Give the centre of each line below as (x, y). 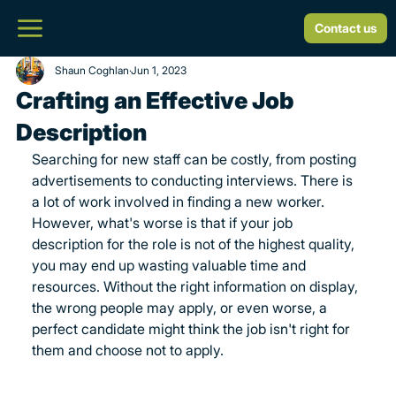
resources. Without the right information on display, (197, 286)
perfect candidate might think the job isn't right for (193, 329)
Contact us (346, 28)
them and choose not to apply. (128, 350)
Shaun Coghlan (92, 70)
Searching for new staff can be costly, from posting (196, 159)
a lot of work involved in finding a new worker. (180, 202)
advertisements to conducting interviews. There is (194, 180)
